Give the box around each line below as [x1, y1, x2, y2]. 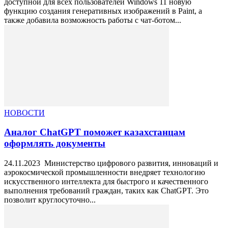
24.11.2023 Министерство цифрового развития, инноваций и [4, 159, 218, 168]
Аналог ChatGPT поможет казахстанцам [4, 127, 185, 138]
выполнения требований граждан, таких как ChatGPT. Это [4, 186, 209, 195]
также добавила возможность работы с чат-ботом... [4, 15, 181, 24]
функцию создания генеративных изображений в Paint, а [4, 6, 202, 15]
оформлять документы [4, 138, 105, 149]
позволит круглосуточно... [4, 195, 96, 205]
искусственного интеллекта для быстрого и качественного [4, 177, 208, 186]
